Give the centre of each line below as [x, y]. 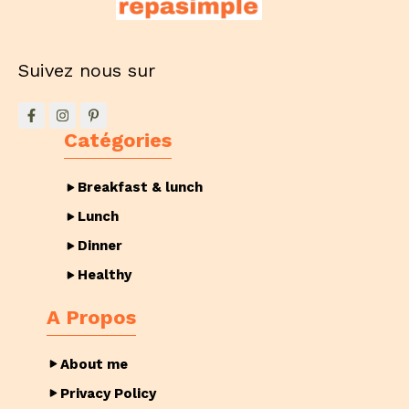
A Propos [91, 317]
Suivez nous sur [87, 71]
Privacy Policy [108, 393]
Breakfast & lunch [140, 188]
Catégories [118, 141]
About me [94, 364]
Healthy [105, 275]
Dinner [100, 246]
